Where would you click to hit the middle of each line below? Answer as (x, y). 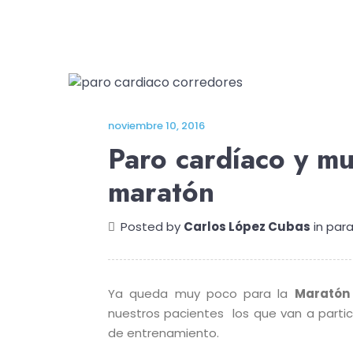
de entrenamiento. (163, 333)
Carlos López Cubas (247, 227)
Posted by (152, 227)
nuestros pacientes (166, 313)
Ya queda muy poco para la (201, 294)
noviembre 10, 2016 (156, 126)
